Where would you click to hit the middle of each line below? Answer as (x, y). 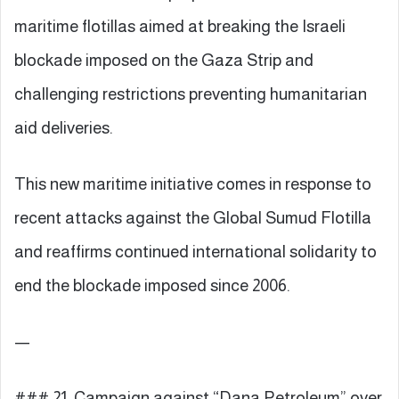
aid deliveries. (64, 127)
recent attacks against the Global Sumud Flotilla (193, 217)
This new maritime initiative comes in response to (193, 183)
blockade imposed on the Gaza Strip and (164, 60)
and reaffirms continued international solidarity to (195, 251)
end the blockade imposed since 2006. (152, 285)
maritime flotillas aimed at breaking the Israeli (180, 26)
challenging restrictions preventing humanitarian (191, 94)
